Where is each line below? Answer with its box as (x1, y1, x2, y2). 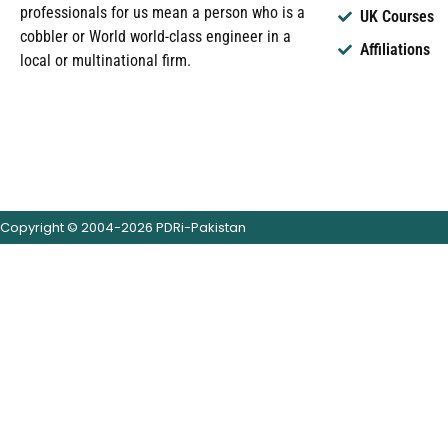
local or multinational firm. (20, 50, 191, 70)
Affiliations (360, 40, 431, 59)
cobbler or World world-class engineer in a (20, 26, 291, 46)
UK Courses (360, 7, 435, 26)
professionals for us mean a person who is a (20, 2, 305, 22)
